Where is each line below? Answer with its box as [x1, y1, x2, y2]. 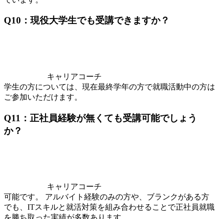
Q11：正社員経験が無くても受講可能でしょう [4, 112, 197, 123]
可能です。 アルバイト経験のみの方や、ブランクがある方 [4, 193, 209, 201]
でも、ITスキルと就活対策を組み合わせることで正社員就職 [4, 203, 215, 212]
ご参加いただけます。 [4, 93, 82, 101]
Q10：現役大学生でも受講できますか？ [4, 15, 170, 26]
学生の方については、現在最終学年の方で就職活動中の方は [4, 83, 215, 91]
